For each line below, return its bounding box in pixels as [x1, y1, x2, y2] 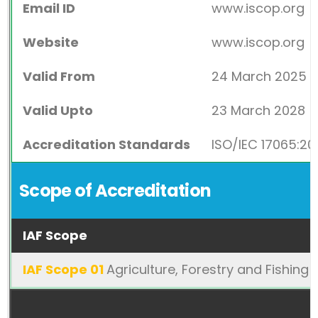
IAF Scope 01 [23, 261, 106, 278]
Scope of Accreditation [19, 179, 212, 202]
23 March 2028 [212, 102, 305, 119]
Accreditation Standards [23, 136, 190, 153]
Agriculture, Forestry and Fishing [106, 261, 309, 278]
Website [23, 33, 79, 51]
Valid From [23, 67, 95, 85]
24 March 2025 [212, 67, 307, 85]
